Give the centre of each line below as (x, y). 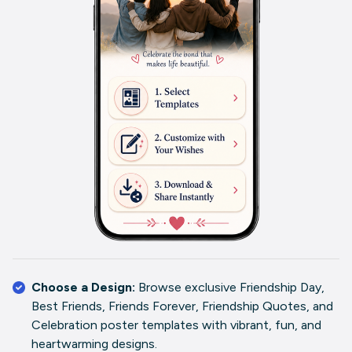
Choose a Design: (85, 288)
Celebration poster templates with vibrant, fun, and (176, 325)
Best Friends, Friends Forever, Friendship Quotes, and (182, 306)
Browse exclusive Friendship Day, (231, 288)
